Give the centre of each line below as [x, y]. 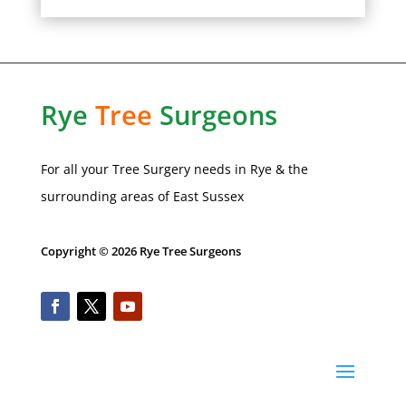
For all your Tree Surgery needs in [145, 169]
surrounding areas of [106, 196]
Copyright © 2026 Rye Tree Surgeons [140, 251]
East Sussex [208, 196]
